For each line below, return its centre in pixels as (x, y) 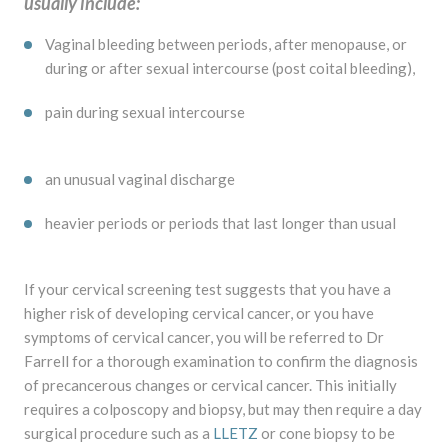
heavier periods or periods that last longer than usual (220, 222)
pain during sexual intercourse (144, 112)
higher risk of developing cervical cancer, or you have (198, 313)
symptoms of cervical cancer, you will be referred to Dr (203, 337)
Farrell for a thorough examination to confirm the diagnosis (220, 361)
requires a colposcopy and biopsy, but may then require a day (222, 409)
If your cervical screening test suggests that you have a (207, 289)
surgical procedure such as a (118, 433)
